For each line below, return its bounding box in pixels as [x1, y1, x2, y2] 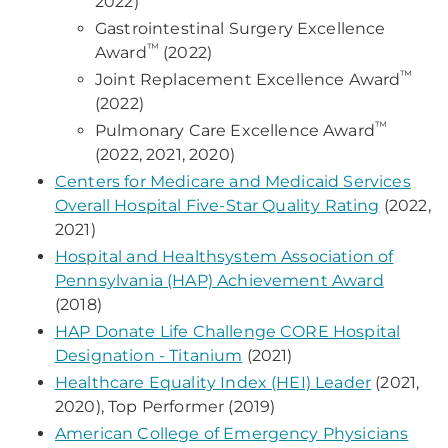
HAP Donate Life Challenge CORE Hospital [55, 322, 401, 341]
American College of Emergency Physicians [55, 424, 409, 443]
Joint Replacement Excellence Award [95, 70, 401, 89]
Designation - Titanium [55, 346, 243, 365]
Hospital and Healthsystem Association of [55, 247, 394, 266]
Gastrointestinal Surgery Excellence [95, 19, 386, 38]
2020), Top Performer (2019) [55, 397, 276, 416]
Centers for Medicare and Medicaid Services [55, 172, 411, 191]
